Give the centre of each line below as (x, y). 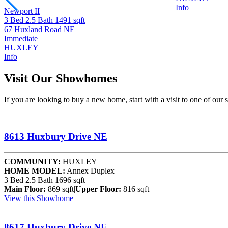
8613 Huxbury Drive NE (56, 137)
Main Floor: (25, 189)
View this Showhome (39, 198)
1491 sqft (70, 20)
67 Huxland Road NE (39, 29)
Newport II (22, 11)
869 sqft (60, 189)
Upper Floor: (98, 189)
